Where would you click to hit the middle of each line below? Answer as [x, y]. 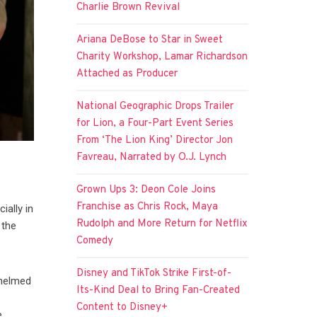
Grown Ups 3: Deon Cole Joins [146, 190]
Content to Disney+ [122, 307]
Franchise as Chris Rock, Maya [148, 207]
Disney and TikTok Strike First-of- [154, 273]
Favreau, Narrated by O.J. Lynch [152, 157]
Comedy [95, 241]
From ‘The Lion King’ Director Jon [155, 140]
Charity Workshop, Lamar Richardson [162, 57]
